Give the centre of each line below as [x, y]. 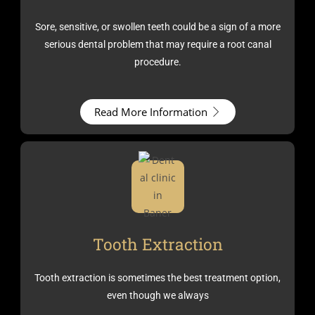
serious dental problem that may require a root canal [157, 44]
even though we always [157, 295]
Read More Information [150, 111]
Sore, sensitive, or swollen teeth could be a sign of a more [157, 27]
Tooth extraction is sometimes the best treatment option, [157, 277]
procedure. [157, 62]
